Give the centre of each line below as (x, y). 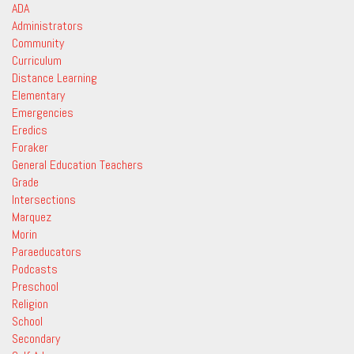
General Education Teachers (77, 165)
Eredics (30, 130)
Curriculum (37, 60)
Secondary (36, 339)
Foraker (30, 147)
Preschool (35, 286)
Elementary (38, 95)
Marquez (32, 217)
